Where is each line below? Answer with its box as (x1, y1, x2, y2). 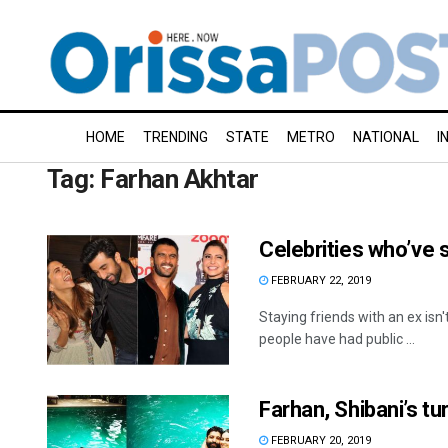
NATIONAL (353, 129, 419, 145)
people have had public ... (259, 331, 415, 347)
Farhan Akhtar (100, 164, 259, 194)
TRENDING (143, 129, 208, 145)
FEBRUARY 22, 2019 (268, 274, 371, 287)
